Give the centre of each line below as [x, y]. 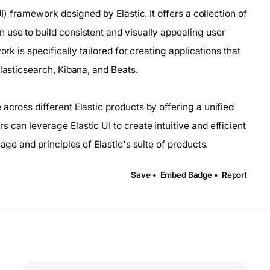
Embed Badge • [189, 175]
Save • [144, 175]
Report [234, 175]
